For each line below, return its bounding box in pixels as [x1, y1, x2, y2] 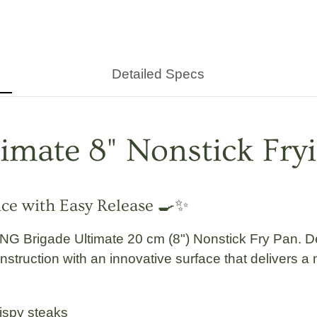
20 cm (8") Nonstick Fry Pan [124, 231, 298, 247]
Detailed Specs [112, 67, 205, 82]
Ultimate [74, 231, 124, 247]
